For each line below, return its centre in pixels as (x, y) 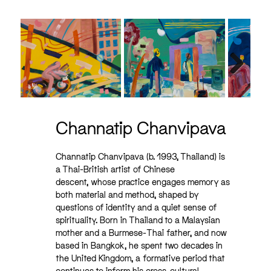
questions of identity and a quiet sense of (136, 207)
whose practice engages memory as (161, 182)
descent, (73, 182)
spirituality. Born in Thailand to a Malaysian (138, 220)
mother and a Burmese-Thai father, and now (141, 233)
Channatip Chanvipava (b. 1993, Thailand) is (141, 157)
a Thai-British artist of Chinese (116, 169)
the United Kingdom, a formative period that (141, 258)
